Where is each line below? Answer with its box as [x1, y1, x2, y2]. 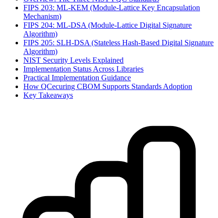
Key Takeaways [23, 91, 73, 100]
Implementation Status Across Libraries [23, 65, 144, 73]
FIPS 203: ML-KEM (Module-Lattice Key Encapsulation [23, 3, 200, 12]
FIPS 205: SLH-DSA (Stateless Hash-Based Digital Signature [23, 38, 214, 47]
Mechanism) [23, 12, 61, 21]
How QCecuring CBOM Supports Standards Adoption [23, 82, 192, 91]
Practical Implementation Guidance [23, 73, 131, 82]
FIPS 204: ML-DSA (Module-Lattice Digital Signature [23, 21, 192, 30]
